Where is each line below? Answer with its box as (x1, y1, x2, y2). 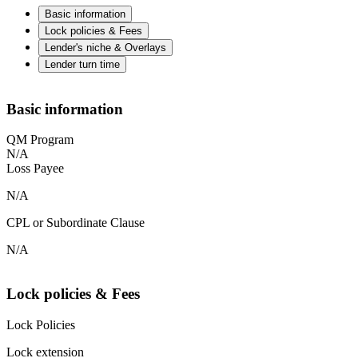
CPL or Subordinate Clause (6, 216, 145, 230)
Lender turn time (45, 58, 120, 70)
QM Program (6, 133, 74, 147)
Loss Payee (6, 161, 64, 176)
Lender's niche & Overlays (45, 41, 166, 54)
